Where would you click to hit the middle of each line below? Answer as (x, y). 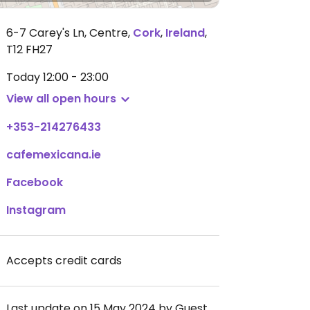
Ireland (185, 33)
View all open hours (61, 99)
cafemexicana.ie (54, 155)
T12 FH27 (29, 49)
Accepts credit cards (64, 261)
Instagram (36, 210)
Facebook (35, 182)
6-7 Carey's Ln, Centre (67, 33)
